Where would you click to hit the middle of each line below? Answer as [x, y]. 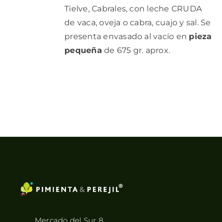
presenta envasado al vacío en [127, 36]
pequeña [83, 50]
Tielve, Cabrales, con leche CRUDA [133, 8]
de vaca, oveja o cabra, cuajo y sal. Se [138, 22]
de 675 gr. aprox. [136, 50]
